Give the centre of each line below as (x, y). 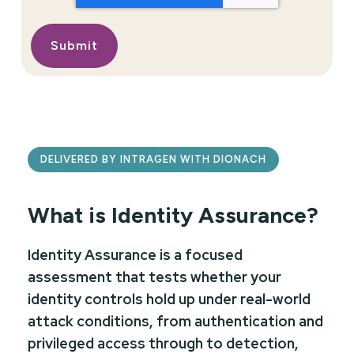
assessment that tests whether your (154, 277)
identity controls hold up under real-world (169, 299)
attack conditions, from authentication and (175, 321)
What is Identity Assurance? (173, 215)
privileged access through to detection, (163, 343)
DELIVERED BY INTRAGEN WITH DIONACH (154, 159)
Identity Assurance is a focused (135, 254)
